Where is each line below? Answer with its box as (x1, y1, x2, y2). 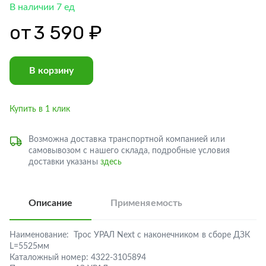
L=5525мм (9, 242, 50, 251)
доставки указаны (28, 158, 100, 166)
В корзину (29, 66, 74, 75)
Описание (28, 198, 73, 208)
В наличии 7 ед (9, 2, 75, 12)
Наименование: (9, 231, 69, 239)
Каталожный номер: (9, 254, 88, 262)
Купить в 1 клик (9, 105, 71, 113)
